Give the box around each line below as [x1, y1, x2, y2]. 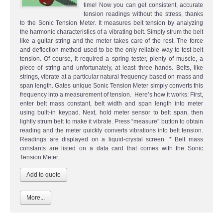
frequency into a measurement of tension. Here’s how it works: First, [20, 91, 203, 98]
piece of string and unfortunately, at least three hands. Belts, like [20, 64, 203, 71]
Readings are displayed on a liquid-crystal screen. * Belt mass [20, 135, 203, 143]
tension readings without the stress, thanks [84, 10, 203, 17]
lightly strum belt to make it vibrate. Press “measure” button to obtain [20, 117, 203, 125]
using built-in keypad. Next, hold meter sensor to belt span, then [20, 109, 203, 116]
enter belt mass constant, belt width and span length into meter [20, 100, 203, 107]
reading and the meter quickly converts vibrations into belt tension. [20, 126, 203, 134]
